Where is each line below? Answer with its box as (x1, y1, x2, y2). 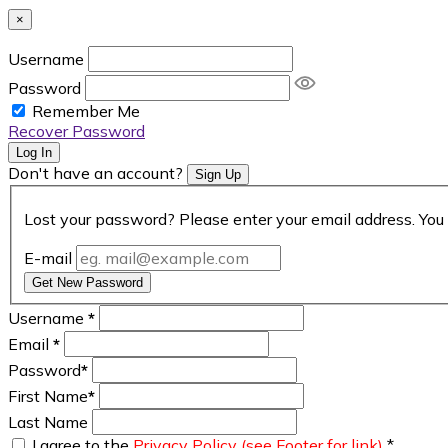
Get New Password (32, 274, 143, 290)
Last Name (8, 411, 88, 432)
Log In (16, 145, 52, 160)
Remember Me (32, 101, 140, 121)
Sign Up (195, 167, 241, 182)
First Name (8, 385, 88, 406)
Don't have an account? (8, 163, 187, 183)
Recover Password (8, 121, 145, 141)
